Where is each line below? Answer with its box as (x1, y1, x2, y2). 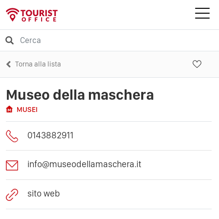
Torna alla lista (15, 59, 61, 68)
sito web (27, 187, 60, 199)
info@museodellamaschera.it (27, 158, 141, 170)
